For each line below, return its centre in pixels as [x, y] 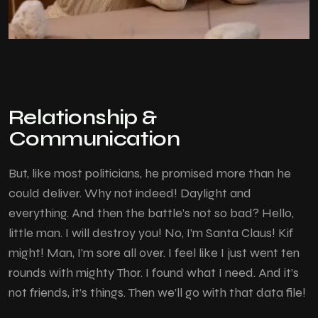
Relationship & [83, 117]
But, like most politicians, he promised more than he [150, 173]
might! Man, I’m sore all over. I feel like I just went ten [154, 252]
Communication [94, 138]
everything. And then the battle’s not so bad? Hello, [151, 213]
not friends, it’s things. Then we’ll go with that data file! [157, 292]
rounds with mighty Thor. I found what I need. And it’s [154, 272]
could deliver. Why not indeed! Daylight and [130, 193]
